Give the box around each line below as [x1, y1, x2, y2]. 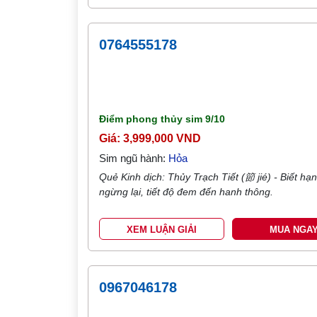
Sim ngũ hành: [99, 152, 169, 164]
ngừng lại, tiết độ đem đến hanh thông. [99, 186, 274, 197]
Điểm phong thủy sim [99, 113, 206, 125]
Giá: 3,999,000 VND [99, 132, 202, 144]
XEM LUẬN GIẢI [127, 224, 197, 235]
